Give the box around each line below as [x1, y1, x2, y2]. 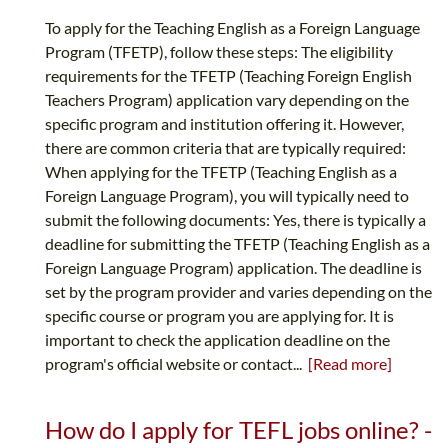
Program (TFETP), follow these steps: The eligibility [45, 42, 393, 62]
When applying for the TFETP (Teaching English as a [45, 162, 397, 182]
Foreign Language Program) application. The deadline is [45, 258, 422, 278]
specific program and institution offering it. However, [45, 114, 404, 134]
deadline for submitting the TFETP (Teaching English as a [45, 234, 430, 254]
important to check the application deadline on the [45, 330, 390, 350]
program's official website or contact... [45, 354, 308, 374]
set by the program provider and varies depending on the [45, 282, 432, 302]
